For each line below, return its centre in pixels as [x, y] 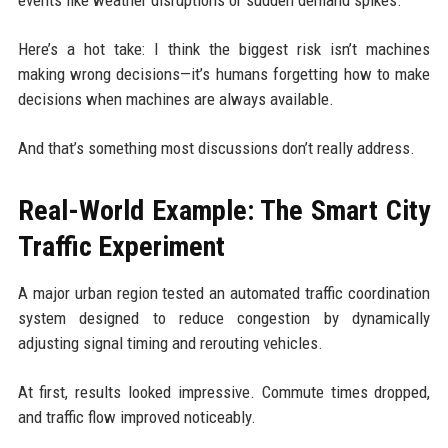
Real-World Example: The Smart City [224, 210]
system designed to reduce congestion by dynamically [224, 317]
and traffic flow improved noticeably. [136, 416]
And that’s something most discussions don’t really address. [216, 147]
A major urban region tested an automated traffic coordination [224, 292]
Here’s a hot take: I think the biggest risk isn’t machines [224, 48]
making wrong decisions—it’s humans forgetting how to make [224, 73]
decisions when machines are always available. [175, 98]
